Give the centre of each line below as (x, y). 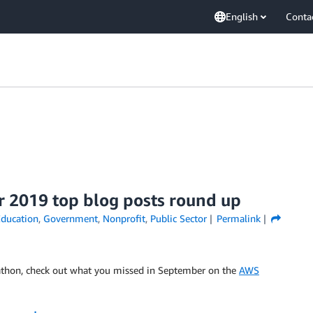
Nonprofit (124, 218)
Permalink (239, 218)
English (242, 16)
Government (70, 218)
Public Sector (178, 218)
